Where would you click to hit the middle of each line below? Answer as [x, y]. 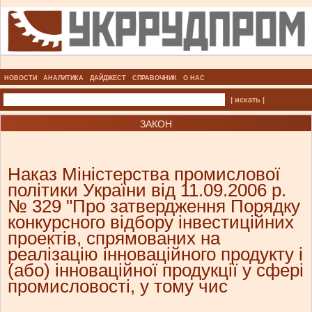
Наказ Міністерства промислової [144, 174]
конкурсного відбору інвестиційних [151, 223]
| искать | [247, 100]
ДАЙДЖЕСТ [108, 78]
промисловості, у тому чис [118, 287]
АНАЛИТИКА [63, 78]
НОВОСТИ [21, 78]
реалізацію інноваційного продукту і [155, 255]
